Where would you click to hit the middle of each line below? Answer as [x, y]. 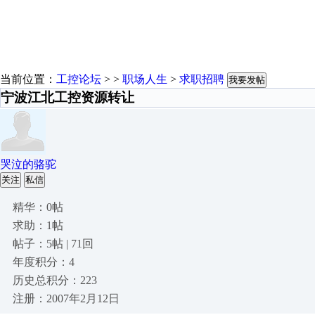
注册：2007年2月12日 [66, 298]
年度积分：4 [44, 262]
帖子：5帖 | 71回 [53, 244]
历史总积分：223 [55, 280]
